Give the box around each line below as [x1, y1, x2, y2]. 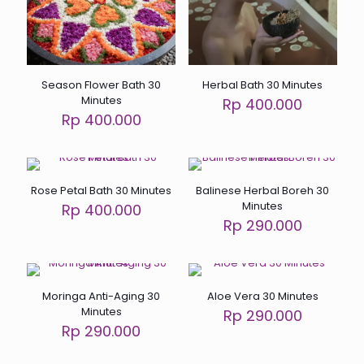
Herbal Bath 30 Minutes [202, 77, 323, 93]
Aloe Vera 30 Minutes [206, 288, 318, 305]
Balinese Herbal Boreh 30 [196, 183, 330, 199]
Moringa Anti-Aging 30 [42, 288, 161, 305]
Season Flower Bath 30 [41, 77, 162, 93]
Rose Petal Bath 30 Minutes [31, 183, 172, 199]
